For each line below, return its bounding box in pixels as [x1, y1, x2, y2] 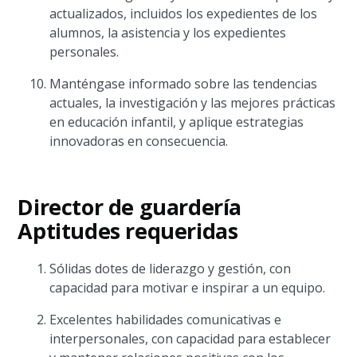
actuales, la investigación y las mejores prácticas [49, 94, 336, 112]
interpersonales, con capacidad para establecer [49, 330, 331, 347]
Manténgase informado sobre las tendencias [49, 75, 318, 92]
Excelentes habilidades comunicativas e [49, 311, 282, 328]
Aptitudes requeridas [18, 216, 238, 245]
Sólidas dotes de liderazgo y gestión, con [49, 260, 292, 277]
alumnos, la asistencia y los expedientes [49, 24, 287, 41]
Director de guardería [18, 192, 242, 222]
